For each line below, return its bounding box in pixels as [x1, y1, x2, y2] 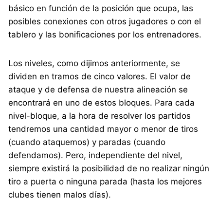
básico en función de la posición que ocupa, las [8, 3, 194, 14]
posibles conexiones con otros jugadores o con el [8, 17, 201, 27]
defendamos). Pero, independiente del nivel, [8, 150, 183, 161]
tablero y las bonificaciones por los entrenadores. [8, 30, 202, 40]
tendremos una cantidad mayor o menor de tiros [8, 124, 199, 134]
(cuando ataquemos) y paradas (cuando [8, 137, 166, 147]
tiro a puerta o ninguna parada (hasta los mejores [8, 177, 202, 187]
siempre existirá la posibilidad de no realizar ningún [8, 163, 210, 174]
